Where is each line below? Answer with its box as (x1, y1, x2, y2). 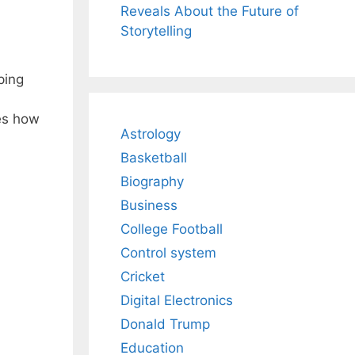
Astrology (120, 126, 181, 143)
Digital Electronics (120, 292, 233, 309)
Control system (120, 245, 216, 261)
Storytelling (120, 23, 192, 40)
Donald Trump (120, 316, 210, 333)
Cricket (120, 269, 165, 285)
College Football (120, 221, 223, 238)
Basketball (120, 150, 187, 166)
